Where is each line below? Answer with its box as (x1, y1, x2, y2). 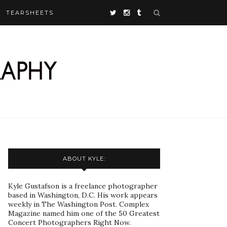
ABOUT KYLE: (63, 155, 105, 162)
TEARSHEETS (6, 9, 54, 16)
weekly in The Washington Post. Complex (8, 200, 149, 209)
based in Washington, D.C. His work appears (8, 191, 158, 200)
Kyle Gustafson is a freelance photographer (8, 181, 158, 191)
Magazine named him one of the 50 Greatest (8, 209, 160, 218)
